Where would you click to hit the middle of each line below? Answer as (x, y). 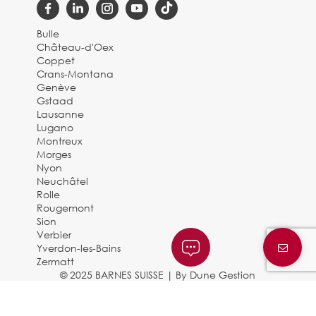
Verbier (54, 235)
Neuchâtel (63, 181)
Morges (54, 154)
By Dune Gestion (216, 275)
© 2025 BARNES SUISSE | (118, 275)
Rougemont (66, 208)
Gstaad (55, 101)
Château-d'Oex (75, 47)
